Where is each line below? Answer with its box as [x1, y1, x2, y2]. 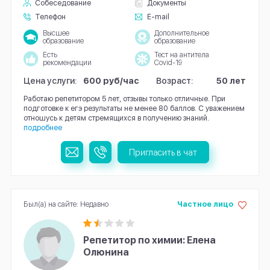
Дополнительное [154, 28, 209, 37]
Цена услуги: [23, 75, 77, 86]
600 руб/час [83, 75, 140, 86]
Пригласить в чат [129, 146, 198, 157]
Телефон [35, 12, 66, 22]
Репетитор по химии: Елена [83, 234, 216, 246]
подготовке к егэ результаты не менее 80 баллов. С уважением [23, 104, 245, 113]
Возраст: [156, 75, 194, 86]
